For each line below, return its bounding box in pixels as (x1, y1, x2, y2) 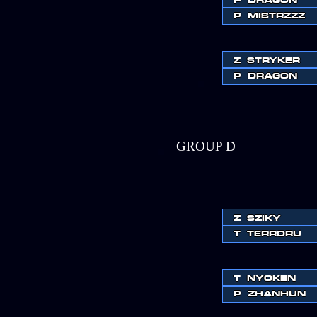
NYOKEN (247, 272, 296, 283)
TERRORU (247, 228, 301, 238)
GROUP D (176, 139, 236, 154)
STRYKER (247, 54, 300, 65)
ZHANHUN (248, 288, 306, 299)
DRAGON (248, 70, 297, 81)
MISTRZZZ (248, 10, 305, 21)
